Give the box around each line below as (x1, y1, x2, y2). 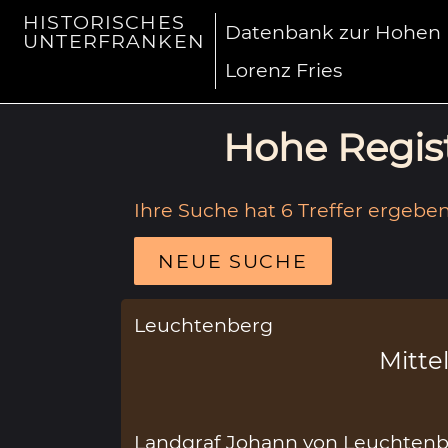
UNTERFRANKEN (23, 29, 205, 54)
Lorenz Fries (225, 58, 343, 83)
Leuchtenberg (134, 312, 274, 337)
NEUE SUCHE (158, 248, 308, 273)
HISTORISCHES (23, 10, 185, 35)
